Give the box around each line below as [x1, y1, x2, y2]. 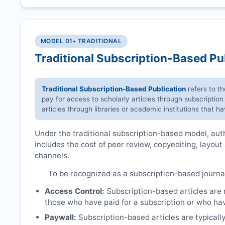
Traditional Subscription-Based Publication [42, 85, 186, 93]
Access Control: [45, 186, 104, 196]
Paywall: [45, 212, 76, 222]
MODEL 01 [41, 37, 73, 45]
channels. [35, 151, 69, 160]
